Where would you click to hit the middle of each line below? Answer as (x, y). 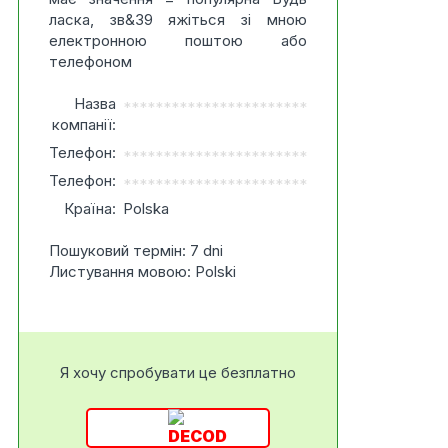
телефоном (90, 61)
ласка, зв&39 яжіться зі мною (177, 19)
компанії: (83, 124)
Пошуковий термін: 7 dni (135, 250)
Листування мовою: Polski (142, 271)
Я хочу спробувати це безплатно (177, 372)
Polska (145, 208)
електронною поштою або (177, 40)
